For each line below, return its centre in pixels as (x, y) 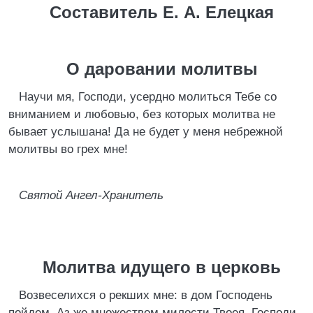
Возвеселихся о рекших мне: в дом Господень (146, 295)
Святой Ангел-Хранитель (91, 195)
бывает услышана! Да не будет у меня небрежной (146, 132)
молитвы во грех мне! (68, 149)
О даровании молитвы (162, 69)
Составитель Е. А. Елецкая (162, 12)
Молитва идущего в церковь (162, 267)
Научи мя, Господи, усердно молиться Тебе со (148, 97)
